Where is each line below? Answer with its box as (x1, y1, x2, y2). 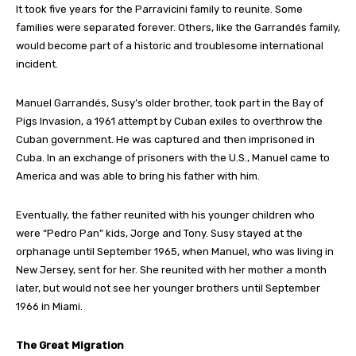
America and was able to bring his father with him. (16, 169, 260, 182)
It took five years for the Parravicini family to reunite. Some (16, 2, 303, 15)
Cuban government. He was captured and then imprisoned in (16, 133, 315, 145)
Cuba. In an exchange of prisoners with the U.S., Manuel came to (16, 151, 330, 164)
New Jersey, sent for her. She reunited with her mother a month (16, 263, 327, 276)
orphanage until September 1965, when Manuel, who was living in (16, 245, 334, 257)
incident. (16, 57, 58, 70)
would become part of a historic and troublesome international (16, 39, 323, 52)
